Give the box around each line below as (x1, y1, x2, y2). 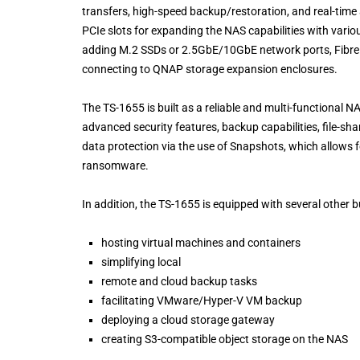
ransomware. (82, 159, 149, 173)
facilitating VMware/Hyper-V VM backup (101, 294, 302, 308)
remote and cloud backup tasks (101, 275, 257, 288)
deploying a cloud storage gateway (101, 313, 275, 327)
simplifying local (101, 256, 181, 269)
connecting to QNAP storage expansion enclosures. (82, 63, 337, 76)
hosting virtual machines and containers (101, 236, 301, 250)
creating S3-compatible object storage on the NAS (101, 333, 348, 346)
